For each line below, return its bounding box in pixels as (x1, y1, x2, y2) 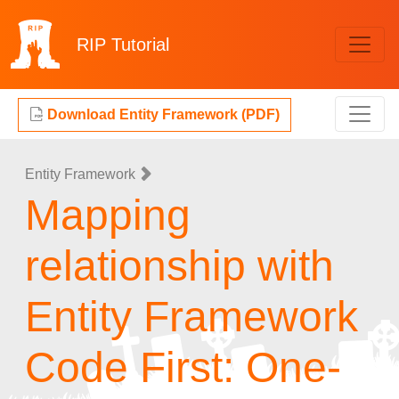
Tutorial (111, 35, 169, 54)
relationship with (25, 242, 334, 289)
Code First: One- (25, 344, 341, 391)
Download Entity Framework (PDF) (44, 107, 280, 122)
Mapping (25, 191, 191, 239)
